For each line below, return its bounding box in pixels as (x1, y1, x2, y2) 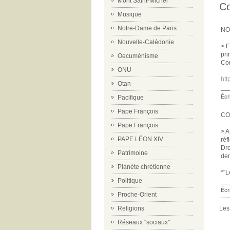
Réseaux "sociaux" (118, 219, 170, 226)
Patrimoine (118, 149, 148, 157)
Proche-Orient (118, 191, 157, 198)
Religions (118, 205, 144, 212)
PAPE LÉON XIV (118, 136, 163, 143)
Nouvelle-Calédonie (118, 39, 174, 46)
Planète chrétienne (118, 163, 170, 170)
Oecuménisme (118, 52, 158, 60)
